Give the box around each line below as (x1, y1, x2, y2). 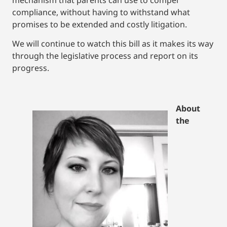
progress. (12, 62, 51, 74)
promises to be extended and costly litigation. (12, 18, 189, 30)
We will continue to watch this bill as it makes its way (12, 38, 213, 50)
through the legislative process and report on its (12, 50, 198, 62)
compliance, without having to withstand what (12, 6, 190, 18)
